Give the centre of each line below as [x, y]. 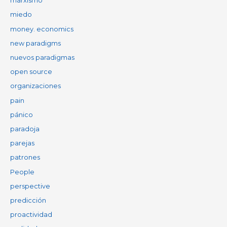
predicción [28, 200]
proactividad [31, 215]
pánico [21, 115]
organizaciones [35, 86]
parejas [22, 143]
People [22, 172]
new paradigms [35, 43]
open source [31, 72]
